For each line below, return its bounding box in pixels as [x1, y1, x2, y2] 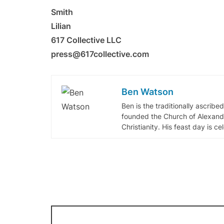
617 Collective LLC [51, 35, 121, 45]
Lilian [51, 21, 71, 31]
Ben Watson [121, 86, 173, 97]
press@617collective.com [51, 49, 149, 59]
